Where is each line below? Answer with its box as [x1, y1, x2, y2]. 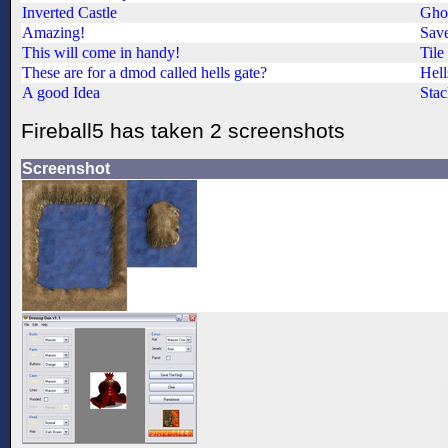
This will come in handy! [22, 43, 180, 61]
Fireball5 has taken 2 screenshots [21, 118, 345, 142]
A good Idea [22, 83, 100, 101]
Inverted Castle [22, 3, 117, 21]
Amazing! [22, 23, 85, 41]
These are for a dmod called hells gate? [22, 63, 267, 81]
